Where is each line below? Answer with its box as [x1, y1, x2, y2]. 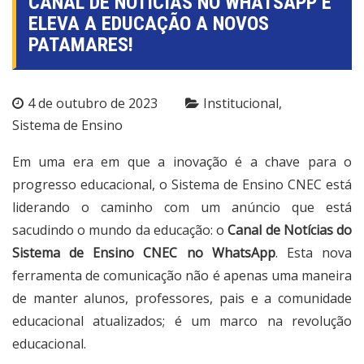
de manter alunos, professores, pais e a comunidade [12, 289, 352, 308]
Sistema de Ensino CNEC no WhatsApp [12, 244, 275, 262]
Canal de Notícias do [227, 221, 353, 240]
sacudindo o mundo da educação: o [12, 221, 228, 240]
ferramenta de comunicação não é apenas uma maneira [12, 266, 352, 285]
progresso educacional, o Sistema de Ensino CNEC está [12, 175, 352, 194]
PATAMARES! [28, 33, 133, 57]
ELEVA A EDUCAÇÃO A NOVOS [28, 12, 269, 36]
